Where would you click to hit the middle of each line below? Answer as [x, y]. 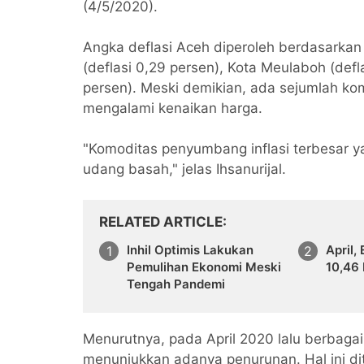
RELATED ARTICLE [161, 221]
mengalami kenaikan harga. [173, 108]
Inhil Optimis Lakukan [190, 249]
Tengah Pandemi [176, 284]
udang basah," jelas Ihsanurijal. [184, 169]
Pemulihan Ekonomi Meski [204, 266]
